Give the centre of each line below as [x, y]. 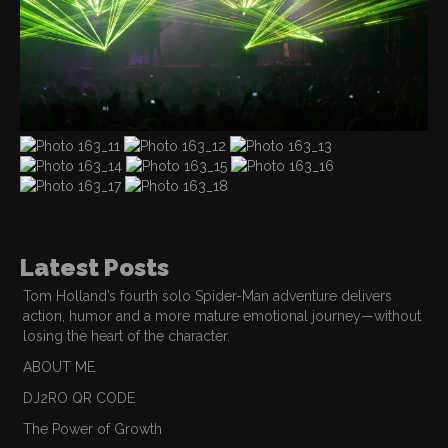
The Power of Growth [92, 429]
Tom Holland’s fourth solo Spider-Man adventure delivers [207, 296]
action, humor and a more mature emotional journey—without [222, 316]
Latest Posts [94, 268]
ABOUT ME [59, 367]
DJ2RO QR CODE [79, 398]
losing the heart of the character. [126, 336]
